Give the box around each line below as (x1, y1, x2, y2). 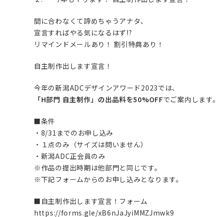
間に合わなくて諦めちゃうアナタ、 (34, 16, 148, 26)
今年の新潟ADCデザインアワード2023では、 (34, 83, 180, 93)
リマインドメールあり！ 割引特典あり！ (34, 39, 164, 49)
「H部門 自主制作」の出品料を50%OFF (34, 94, 163, 105)
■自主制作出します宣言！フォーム (34, 196, 148, 206)
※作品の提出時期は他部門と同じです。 (34, 163, 162, 173)
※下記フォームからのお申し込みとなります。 (34, 174, 183, 185)
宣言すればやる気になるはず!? (34, 28, 132, 38)
